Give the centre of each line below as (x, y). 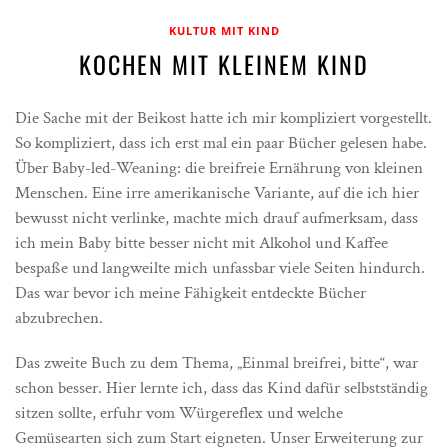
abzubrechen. (59, 318)
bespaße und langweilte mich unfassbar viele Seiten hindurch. (220, 268)
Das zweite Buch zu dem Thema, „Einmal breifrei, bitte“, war (216, 363)
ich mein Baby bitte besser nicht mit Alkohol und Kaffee (201, 243)
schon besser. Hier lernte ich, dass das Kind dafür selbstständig (221, 388)
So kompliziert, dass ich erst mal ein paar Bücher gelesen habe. (221, 143)
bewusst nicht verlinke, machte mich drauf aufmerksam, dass (216, 218)
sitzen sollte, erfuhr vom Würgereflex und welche (179, 413)
